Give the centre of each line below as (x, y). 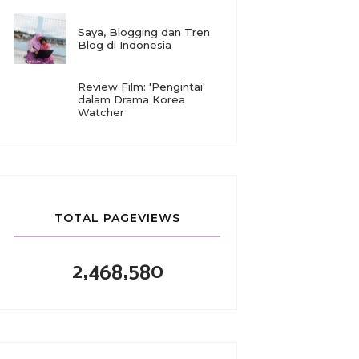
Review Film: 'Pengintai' (141, 87)
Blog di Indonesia (124, 44)
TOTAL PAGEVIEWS (117, 218)
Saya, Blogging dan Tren (143, 32)
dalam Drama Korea (131, 99)
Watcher (101, 112)
